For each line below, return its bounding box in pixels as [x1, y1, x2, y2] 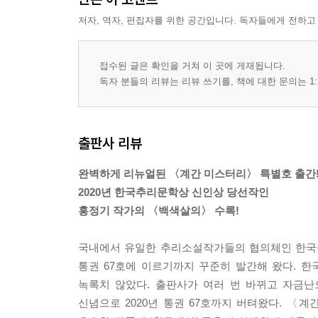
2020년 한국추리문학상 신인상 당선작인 [78, 185, 269, 198]
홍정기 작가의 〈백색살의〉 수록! [78, 204, 239, 216]
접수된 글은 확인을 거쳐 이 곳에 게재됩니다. [99, 60, 285, 71]
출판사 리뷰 [78, 133, 142, 152]
